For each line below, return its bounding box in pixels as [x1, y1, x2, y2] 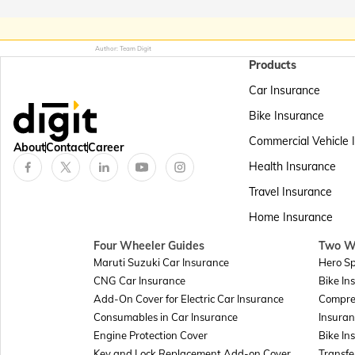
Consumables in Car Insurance [94, 311, 238, 323]
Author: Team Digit [95, 44, 151, 52]
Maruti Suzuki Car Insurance [94, 256, 229, 269]
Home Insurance [249, 210, 333, 224]
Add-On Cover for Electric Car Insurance [94, 292, 284, 305]
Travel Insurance [249, 185, 332, 199]
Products [249, 58, 296, 72]
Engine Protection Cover [94, 329, 208, 342]
